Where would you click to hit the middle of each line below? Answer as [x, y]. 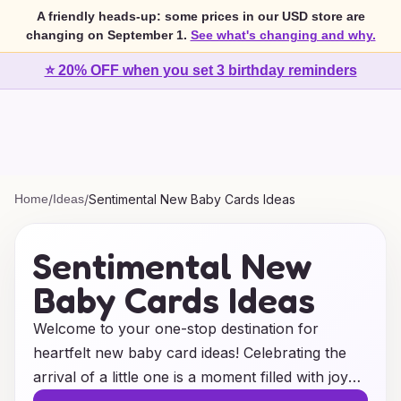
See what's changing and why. [283, 35]
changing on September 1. [106, 35]
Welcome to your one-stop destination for [176, 328]
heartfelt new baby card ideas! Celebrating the [190, 353]
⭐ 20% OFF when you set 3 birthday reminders [200, 70]
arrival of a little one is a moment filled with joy [191, 377]
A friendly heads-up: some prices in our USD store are [200, 16]
